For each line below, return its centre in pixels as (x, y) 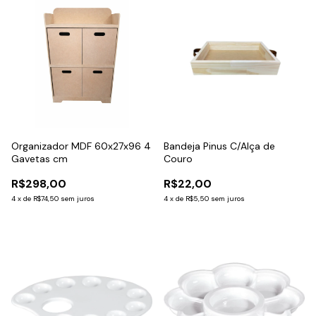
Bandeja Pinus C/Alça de (219, 146)
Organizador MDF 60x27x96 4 (81, 146)
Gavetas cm (39, 158)
